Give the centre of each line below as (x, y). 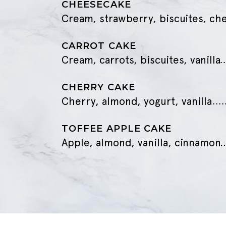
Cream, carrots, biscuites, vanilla (141, 60)
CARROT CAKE (99, 46)
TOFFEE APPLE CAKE (117, 129)
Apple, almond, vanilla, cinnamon (141, 143)
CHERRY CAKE (98, 87)
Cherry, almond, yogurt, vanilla (137, 101)
